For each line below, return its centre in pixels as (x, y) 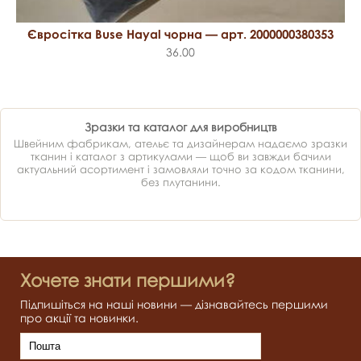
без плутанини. (180, 182)
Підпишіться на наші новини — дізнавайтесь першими (174, 304)
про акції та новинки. (79, 317)
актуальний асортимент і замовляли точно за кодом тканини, (180, 169)
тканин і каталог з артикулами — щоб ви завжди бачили (180, 156)
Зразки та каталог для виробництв (180, 127)
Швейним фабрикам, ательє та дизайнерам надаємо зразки (180, 143)
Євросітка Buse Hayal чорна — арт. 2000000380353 (180, 33)
